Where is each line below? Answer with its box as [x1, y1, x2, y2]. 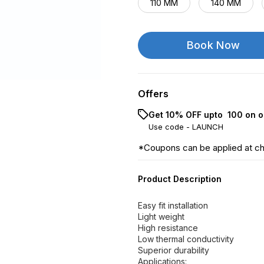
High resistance [138, 223, 198, 233]
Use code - [148, 122, 192, 131]
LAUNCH [192, 122, 223, 131]
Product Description [138, 174, 222, 184]
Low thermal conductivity [138, 234, 234, 244]
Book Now [186, 39, 240, 51]
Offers [138, 88, 169, 100]
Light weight [138, 212, 184, 222]
